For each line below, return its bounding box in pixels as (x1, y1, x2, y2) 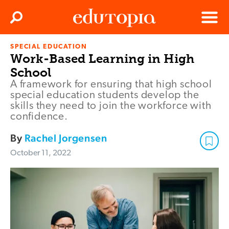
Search (17, 17, 37, 24)
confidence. (10, 111, 68, 123)
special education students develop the (10, 90, 199, 101)
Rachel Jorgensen (24, 132, 107, 145)
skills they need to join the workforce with (10, 101, 212, 112)
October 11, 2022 (10, 149, 71, 158)
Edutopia (73, 47, 102, 55)
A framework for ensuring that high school (10, 79, 212, 90)
